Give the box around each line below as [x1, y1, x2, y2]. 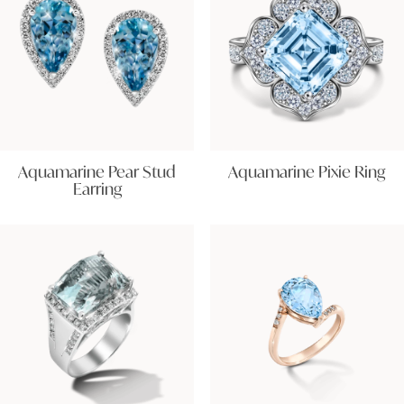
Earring [72, 177, 122, 199]
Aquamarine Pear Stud [18, 160, 177, 182]
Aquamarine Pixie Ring [228, 160, 386, 182]
